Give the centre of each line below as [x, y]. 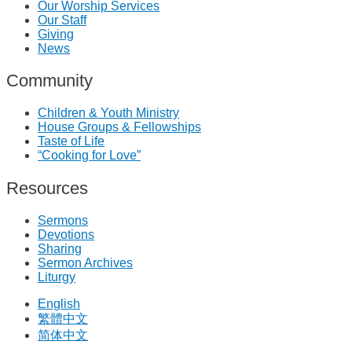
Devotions [66, 234]
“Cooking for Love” [89, 156]
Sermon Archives [85, 262]
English [59, 303]
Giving [56, 34]
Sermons [63, 220]
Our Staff [62, 20]
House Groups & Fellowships [119, 127]
